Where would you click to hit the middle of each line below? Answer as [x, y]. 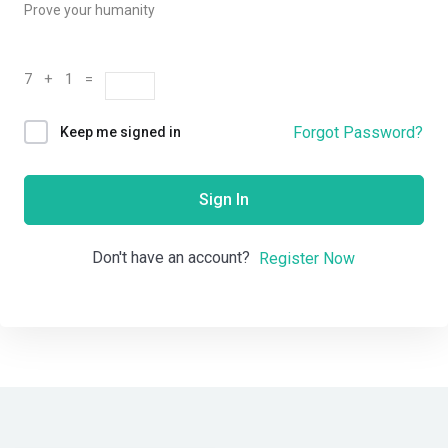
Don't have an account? [175, 258]
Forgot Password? [358, 132]
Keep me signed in [120, 132]
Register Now [307, 258]
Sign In [224, 200]
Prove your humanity [89, 10]
